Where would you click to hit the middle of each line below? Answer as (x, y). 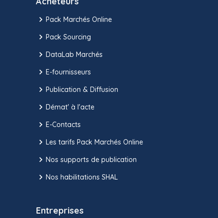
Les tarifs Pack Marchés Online (94, 142)
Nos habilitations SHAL (82, 177)
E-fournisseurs (68, 72)
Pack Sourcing (68, 37)
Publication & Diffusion (82, 89)
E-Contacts (63, 124)
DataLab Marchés (74, 54)
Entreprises (60, 211)
